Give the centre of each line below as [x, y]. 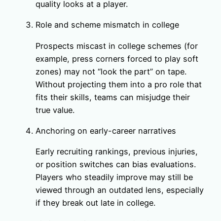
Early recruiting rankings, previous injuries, [117, 152]
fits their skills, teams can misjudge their [113, 97]
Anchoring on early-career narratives [106, 131]
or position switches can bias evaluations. [116, 165]
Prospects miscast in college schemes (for [117, 46]
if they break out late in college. [95, 203]
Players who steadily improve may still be [114, 177]
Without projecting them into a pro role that [119, 84]
